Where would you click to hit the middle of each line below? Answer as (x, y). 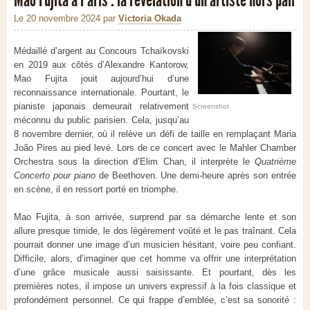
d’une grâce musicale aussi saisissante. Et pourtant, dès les (155, 273)
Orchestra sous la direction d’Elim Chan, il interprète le (134, 162)
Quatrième (275, 162)
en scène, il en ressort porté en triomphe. (96, 190)
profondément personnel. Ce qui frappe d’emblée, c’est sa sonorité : (155, 300)
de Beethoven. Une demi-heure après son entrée (196, 176)
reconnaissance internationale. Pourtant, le (101, 93)
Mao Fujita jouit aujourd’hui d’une (101, 79)
